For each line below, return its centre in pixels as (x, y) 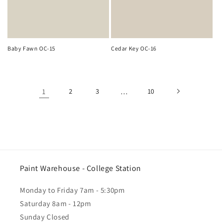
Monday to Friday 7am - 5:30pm (72, 190)
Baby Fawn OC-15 (31, 48)
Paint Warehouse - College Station (81, 168)
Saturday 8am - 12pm (55, 203)
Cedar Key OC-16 (134, 48)
